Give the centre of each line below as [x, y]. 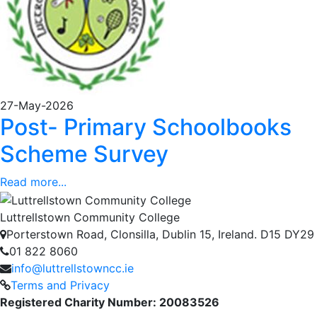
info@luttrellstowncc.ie [73, 268]
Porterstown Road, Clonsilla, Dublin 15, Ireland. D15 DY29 [160, 234]
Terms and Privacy [60, 285]
